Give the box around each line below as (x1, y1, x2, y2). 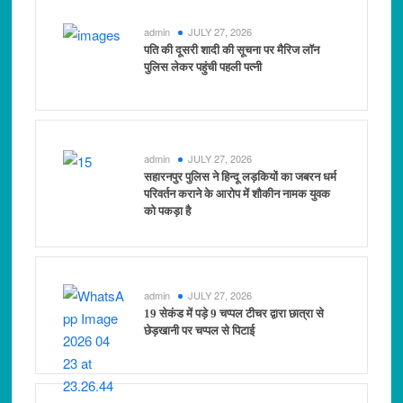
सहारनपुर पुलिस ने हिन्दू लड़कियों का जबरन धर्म (144, 170, 337, 184)
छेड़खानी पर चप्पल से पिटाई (144, 324, 255, 338)
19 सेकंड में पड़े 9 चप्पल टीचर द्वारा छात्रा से (144, 307, 325, 321)
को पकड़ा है (144, 204, 192, 219)
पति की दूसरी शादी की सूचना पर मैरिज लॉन (144, 43, 320, 58)
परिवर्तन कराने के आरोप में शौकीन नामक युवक (144, 187, 331, 201)
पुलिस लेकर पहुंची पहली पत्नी (144, 60, 263, 75)
